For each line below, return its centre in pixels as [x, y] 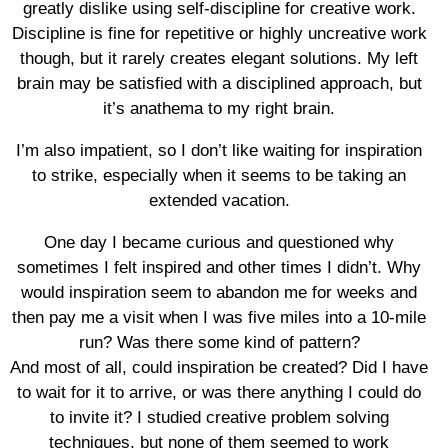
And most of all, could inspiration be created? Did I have [219, 367]
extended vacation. [219, 200]
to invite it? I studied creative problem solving [219, 417]
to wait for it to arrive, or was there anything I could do [219, 392]
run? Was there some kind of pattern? [219, 342]
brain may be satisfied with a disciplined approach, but [219, 83]
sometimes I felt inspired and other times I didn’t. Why [219, 267]
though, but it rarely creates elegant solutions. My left [219, 58]
